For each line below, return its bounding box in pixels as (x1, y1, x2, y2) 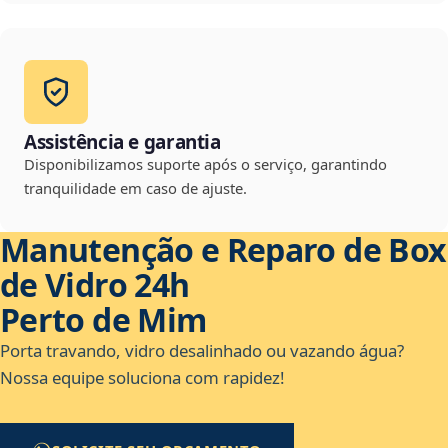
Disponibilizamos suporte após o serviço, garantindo (24, 154, 387, 175)
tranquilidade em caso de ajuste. (24, 178, 247, 199)
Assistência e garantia (24, 129, 221, 156)
